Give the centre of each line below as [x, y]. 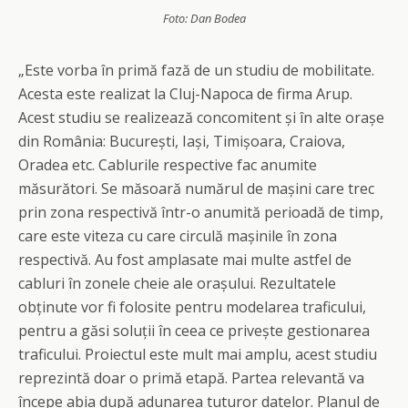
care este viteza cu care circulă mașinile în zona [178, 236]
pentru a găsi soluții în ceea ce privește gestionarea [194, 331]
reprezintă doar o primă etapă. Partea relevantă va [191, 378]
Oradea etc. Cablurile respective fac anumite [168, 165]
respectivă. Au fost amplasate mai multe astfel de [185, 260]
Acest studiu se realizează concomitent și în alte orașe [201, 118]
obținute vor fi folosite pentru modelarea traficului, [192, 307]
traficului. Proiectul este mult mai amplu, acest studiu [198, 355]
